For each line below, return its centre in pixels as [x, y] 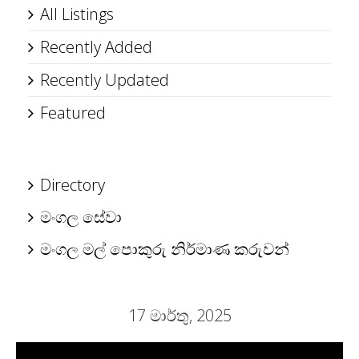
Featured [73, 113]
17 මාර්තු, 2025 [179, 315]
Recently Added [96, 47]
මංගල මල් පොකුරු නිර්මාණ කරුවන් [165, 249]
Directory [73, 185]
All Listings [77, 14]
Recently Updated [105, 80]
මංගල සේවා [81, 217]
